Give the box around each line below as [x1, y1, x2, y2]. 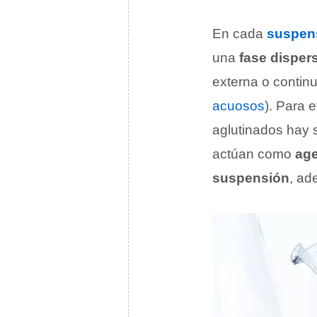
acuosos [212, 98, 265, 113]
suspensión [212, 171, 289, 185]
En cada [212, 26, 267, 41]
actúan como [212, 146, 295, 161]
